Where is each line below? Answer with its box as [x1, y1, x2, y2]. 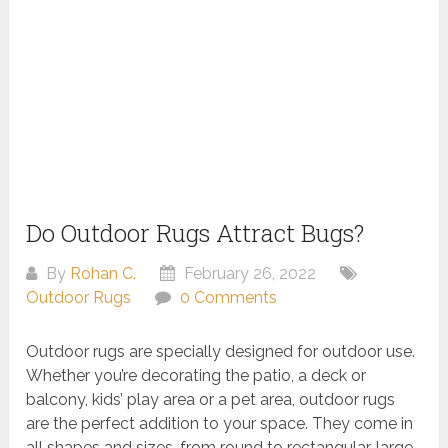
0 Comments [180, 288, 278, 308]
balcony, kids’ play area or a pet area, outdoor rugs [26, 390, 396, 410]
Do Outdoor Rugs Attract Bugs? [26, 217, 365, 250]
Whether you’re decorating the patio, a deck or [26, 366, 367, 386]
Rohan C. [70, 264, 137, 284]
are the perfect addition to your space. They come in [26, 414, 414, 434]
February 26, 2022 [180, 264, 317, 284]
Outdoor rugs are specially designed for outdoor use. [26, 342, 416, 362]
